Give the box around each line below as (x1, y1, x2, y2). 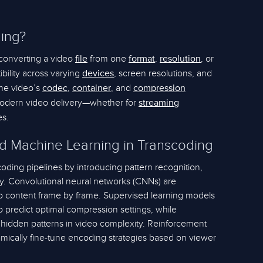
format (129, 55, 155, 64)
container (72, 84, 111, 93)
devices (82, 69, 114, 79)
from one (87, 53, 129, 65)
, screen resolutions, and (114, 68, 212, 79)
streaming (139, 99, 179, 108)
